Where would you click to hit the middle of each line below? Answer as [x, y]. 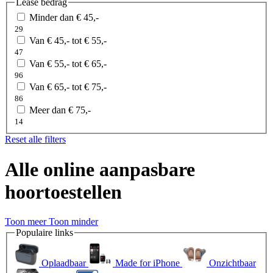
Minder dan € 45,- [64, 18]
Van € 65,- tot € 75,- [68, 87]
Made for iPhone [147, 263]
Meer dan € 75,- [60, 110]
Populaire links [44, 232]
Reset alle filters [35, 140]
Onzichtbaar [232, 263]
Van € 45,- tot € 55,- [68, 41]
